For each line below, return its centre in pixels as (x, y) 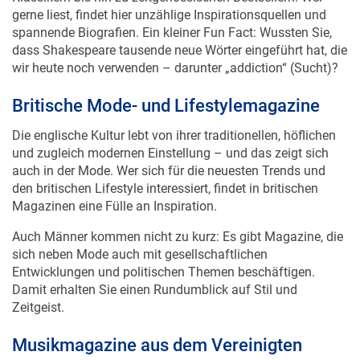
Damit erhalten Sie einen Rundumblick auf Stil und (155, 273)
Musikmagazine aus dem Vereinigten (157, 329)
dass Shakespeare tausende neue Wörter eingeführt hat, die (180, 34)
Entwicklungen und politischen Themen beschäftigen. (164, 256)
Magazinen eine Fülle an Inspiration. (115, 190)
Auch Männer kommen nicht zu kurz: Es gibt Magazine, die (178, 220)
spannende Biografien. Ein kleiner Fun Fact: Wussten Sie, (172, 16)
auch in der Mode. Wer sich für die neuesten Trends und (169, 154)
